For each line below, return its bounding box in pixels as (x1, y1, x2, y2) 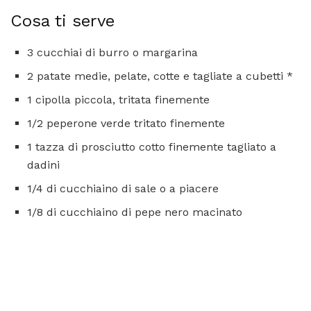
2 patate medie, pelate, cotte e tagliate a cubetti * (27, 69, 293, 83)
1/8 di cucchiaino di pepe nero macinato (27, 205, 242, 219)
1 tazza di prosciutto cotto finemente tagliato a (27, 140, 276, 153)
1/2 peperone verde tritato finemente (27, 116, 225, 130)
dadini (27, 158, 60, 171)
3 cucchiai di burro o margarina (27, 45, 198, 59)
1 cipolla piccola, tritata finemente (27, 92, 210, 106)
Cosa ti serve (10, 10, 115, 31)
